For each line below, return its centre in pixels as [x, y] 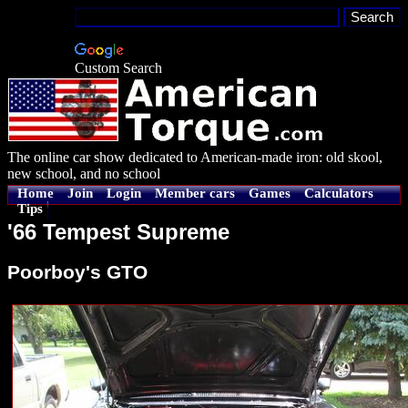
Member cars [195, 193]
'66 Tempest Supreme [118, 232]
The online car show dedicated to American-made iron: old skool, [195, 157]
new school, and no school [84, 173]
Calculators [339, 193]
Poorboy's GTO [77, 272]
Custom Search [118, 68]
